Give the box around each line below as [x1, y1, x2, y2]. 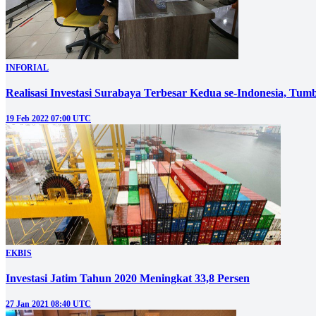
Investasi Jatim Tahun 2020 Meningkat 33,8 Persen [6, 272, 250, 285]
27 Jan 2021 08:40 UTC [6, 299, 91, 310]
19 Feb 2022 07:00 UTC [6, 113, 91, 123]
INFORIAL [6, 62, 49, 73]
